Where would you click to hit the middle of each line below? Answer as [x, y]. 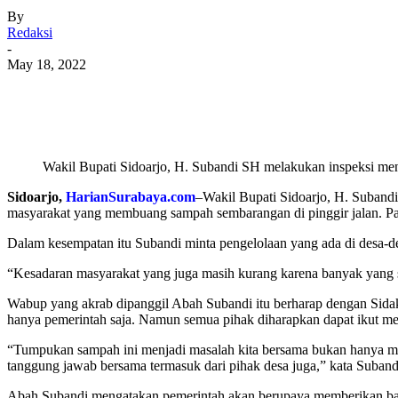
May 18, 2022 [47, 64]
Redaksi [30, 32]
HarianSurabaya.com [131, 196]
